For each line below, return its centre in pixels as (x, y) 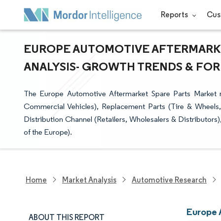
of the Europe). (48, 132)
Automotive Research (169, 180)
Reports (175, 15)
